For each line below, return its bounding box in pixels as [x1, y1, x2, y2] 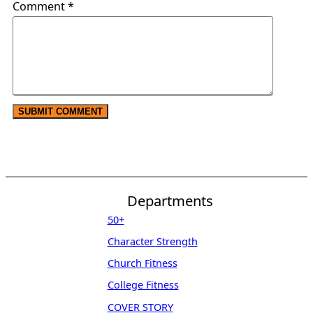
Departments [127, 190, 213, 210]
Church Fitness [107, 256, 177, 270]
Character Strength [107, 235, 198, 249]
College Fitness [107, 278, 179, 292]
